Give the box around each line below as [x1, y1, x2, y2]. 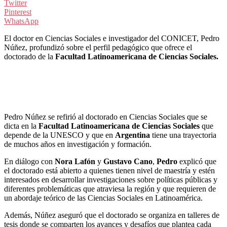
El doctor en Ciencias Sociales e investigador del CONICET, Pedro [4, 34, 219, 43]
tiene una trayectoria [150, 131, 216, 140]
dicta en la [4, 122, 39, 131]
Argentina [115, 131, 150, 140]
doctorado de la [4, 52, 55, 61]
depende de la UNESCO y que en [4, 131, 115, 140]
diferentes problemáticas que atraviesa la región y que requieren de [4, 184, 216, 194]
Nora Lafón [55, 157, 95, 166]
